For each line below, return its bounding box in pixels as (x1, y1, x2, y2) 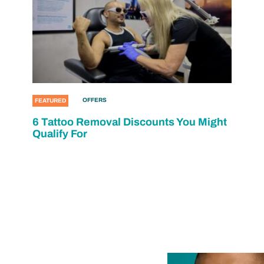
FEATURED (35, 97, 67, 104)
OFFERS (82, 97, 107, 103)
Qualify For (32, 128, 88, 140)
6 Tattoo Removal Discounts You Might (32, 116, 227, 128)
